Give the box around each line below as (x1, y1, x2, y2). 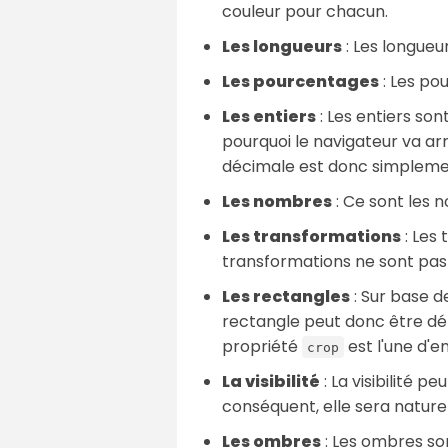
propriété (222, 334, 302, 358)
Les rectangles (222, 284, 350, 308)
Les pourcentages (222, 69, 379, 93)
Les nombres (222, 189, 332, 213)
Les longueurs (222, 34, 342, 58)
